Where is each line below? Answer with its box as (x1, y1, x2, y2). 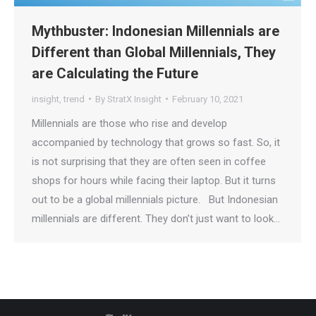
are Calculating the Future (32, 64, 198, 82)
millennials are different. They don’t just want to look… (32, 212, 280, 225)
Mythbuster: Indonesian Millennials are (32, 22, 279, 39)
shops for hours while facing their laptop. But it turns (32, 174, 276, 187)
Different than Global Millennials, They (32, 43, 276, 61)
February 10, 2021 (172, 93, 243, 104)
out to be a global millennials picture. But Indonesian (32, 193, 278, 206)
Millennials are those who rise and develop (32, 116, 227, 130)
